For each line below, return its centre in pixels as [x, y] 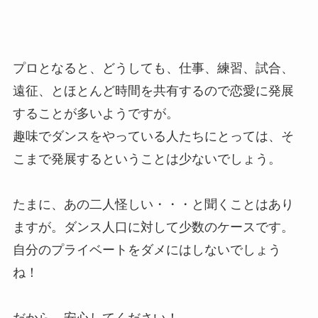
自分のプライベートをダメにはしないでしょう [147, 250]
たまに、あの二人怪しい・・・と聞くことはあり [153, 205]
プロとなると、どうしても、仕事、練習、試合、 [153, 68]
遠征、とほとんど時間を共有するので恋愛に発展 [153, 91]
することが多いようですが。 [95, 114]
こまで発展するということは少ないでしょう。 [147, 159]
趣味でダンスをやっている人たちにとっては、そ [153, 137]
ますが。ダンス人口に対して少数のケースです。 [153, 227]
